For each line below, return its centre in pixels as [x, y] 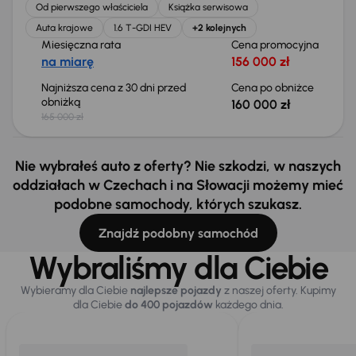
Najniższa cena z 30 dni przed [114, 88]
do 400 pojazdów [168, 305]
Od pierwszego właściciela [92, 7]
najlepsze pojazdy [176, 290]
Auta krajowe [64, 28]
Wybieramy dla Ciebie [75, 290]
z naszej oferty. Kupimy [279, 290]
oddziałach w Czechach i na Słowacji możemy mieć [178, 185]
